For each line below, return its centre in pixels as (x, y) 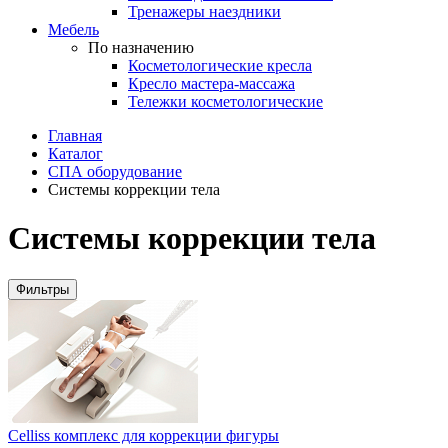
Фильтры (42, 289)
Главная (75, 135)
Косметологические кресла (220, 65)
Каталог (75, 153)
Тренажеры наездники (204, 11)
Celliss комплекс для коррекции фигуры (143, 435)
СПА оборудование (115, 171)
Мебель (73, 29)
